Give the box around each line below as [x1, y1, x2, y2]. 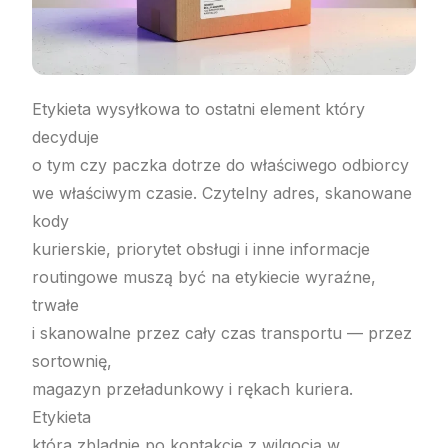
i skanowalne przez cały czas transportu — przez [32, 322, 413, 343]
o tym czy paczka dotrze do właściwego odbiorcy [32, 154, 410, 175]
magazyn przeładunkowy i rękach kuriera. [32, 378, 354, 399]
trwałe [32, 294, 80, 315]
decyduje [32, 126, 100, 147]
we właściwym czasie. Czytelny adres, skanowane [32, 182, 413, 203]
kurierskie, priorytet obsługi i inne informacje [32, 238, 371, 259]
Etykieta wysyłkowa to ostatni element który [32, 98, 366, 119]
